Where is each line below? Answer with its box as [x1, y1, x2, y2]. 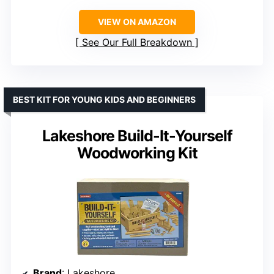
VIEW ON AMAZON [98, 17, 176, 28]
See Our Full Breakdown [82, 36, 192, 49]
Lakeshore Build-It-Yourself [42, 127, 232, 146]
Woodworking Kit [76, 144, 198, 163]
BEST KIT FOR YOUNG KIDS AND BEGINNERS [13, 94, 196, 105]
